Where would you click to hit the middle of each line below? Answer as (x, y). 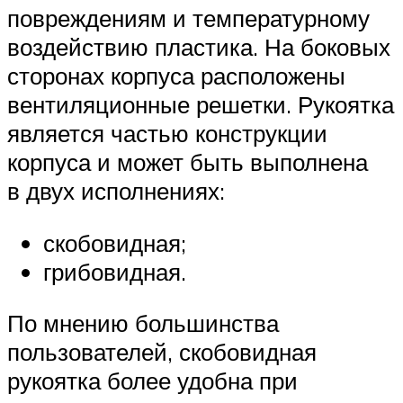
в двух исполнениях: (116, 191)
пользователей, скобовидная (162, 352)
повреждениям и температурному (188, 18)
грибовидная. (115, 271)
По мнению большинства (143, 323)
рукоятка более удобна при (152, 381)
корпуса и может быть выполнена (188, 162)
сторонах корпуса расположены (176, 76)
